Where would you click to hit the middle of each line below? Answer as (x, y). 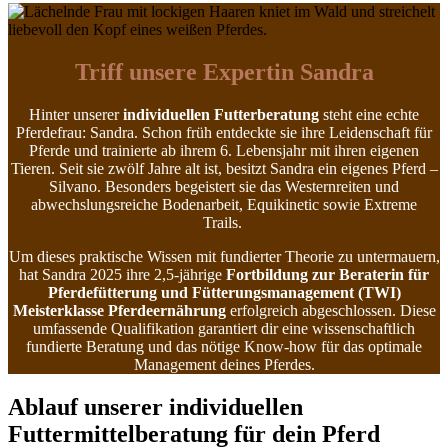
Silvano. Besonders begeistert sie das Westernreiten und (224, 186)
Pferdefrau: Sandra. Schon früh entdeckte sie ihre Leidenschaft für (224, 132)
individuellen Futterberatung (221, 114)
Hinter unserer (76, 114)
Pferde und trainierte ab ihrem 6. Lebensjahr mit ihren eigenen (224, 150)
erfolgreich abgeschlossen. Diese (330, 310)
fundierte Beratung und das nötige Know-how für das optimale (224, 346)
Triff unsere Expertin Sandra (224, 71)
